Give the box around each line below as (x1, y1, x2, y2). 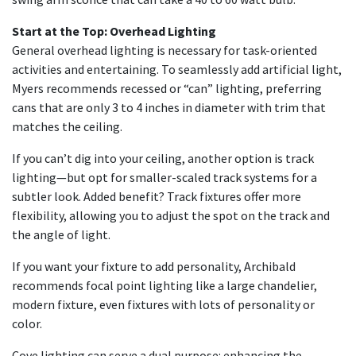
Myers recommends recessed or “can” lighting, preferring (12, 80, 322, 96)
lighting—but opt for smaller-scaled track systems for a (12, 169, 317, 185)
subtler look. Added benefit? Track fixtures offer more (12, 188, 301, 204)
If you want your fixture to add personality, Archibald (12, 258, 296, 274)
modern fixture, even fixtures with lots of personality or (12, 296, 315, 312)
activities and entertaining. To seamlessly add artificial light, (12, 61, 342, 77)
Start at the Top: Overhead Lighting (12, 23, 216, 39)
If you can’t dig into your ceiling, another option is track (12, 150, 314, 166)
